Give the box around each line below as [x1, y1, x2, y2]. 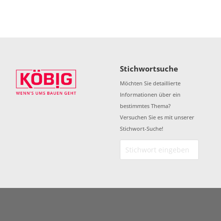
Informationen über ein [119, 91, 181, 99]
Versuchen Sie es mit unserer [119, 113, 194, 121]
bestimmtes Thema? [119, 102, 171, 110]
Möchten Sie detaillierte [119, 79, 181, 87]
